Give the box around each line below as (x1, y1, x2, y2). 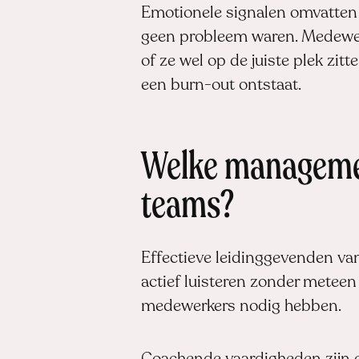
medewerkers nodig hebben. (141, 298, 341, 315)
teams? (141, 188, 234, 227)
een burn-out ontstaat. (141, 77, 301, 94)
